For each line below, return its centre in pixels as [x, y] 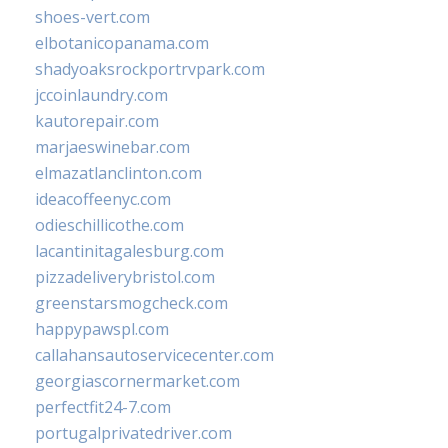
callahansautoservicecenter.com [154, 355]
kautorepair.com [97, 121]
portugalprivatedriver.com [133, 433]
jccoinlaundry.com [101, 95]
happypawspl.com [102, 329]
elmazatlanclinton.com [118, 173]
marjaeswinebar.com [112, 147]
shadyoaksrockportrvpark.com [150, 69]
